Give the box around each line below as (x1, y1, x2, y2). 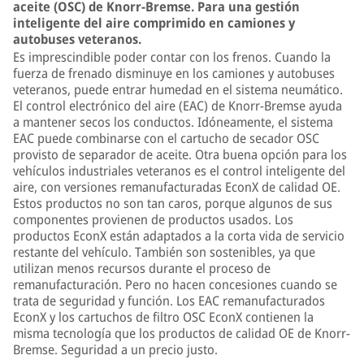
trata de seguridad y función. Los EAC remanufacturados (13, 292, 325, 310)
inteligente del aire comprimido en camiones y (13, 14, 295, 32)
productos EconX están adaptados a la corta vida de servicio (13, 227, 344, 245)
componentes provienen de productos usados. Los (13, 210, 293, 229)
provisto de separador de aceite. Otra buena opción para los (13, 145, 347, 164)
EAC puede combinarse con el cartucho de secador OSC (13, 129, 319, 148)
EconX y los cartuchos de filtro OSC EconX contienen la (13, 308, 314, 327)
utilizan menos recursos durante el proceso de (13, 259, 271, 278)
